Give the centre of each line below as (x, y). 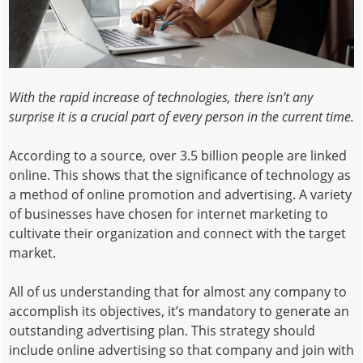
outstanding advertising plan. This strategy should (162, 330)
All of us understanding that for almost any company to (178, 291)
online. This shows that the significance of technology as (180, 175)
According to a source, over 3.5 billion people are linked (178, 155)
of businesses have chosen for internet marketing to (169, 214)
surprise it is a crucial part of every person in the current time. (181, 116)
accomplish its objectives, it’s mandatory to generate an (179, 311)
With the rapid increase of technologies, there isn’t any (161, 97)
